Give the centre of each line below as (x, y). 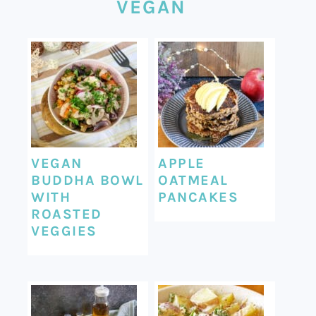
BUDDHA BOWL (87, 180)
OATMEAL (193, 180)
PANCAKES (199, 197)
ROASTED (67, 214)
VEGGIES (64, 231)
